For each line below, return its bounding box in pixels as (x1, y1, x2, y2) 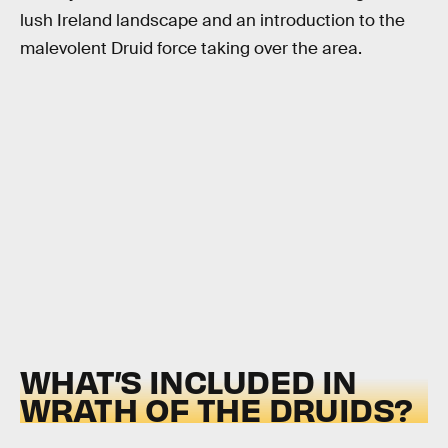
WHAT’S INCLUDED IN (20, 360, 357, 402)
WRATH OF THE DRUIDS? (20, 388, 413, 430)
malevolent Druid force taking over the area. (20, 37, 362, 59)
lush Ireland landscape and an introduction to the (20, 9, 405, 31)
